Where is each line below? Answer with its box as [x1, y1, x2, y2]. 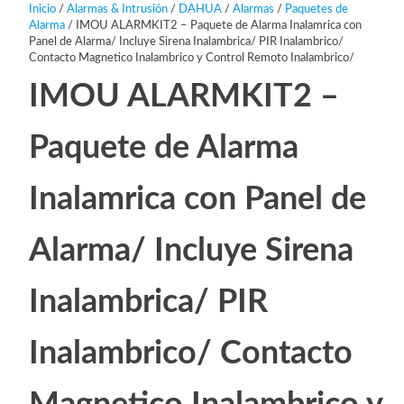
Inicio [28, 4, 56, 16]
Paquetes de [284, 4, 348, 16]
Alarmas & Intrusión [66, 4, 168, 16]
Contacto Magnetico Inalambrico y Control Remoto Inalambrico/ [28, 52, 354, 65]
